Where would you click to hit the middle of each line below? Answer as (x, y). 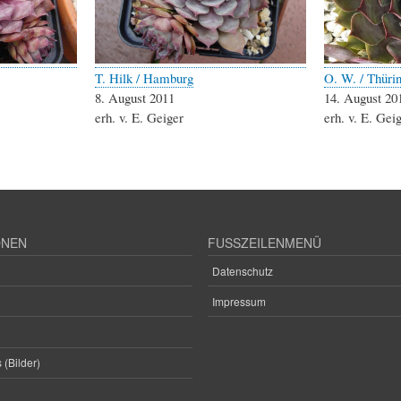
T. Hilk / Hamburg (144, 78)
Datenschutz (242, 270)
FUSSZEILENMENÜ (260, 243)
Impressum (239, 301)
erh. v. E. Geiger (139, 118)
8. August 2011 (135, 98)
